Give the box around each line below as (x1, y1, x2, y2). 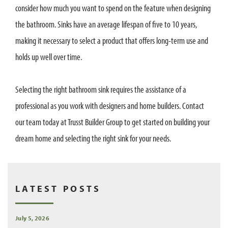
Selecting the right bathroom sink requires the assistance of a (15, 83, 186, 95)
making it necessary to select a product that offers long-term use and (15, 34, 208, 46)
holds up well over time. (15, 50, 82, 63)
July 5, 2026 (15, 214, 49, 222)
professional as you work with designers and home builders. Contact (15, 99, 204, 111)
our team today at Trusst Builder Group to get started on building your (15, 116, 210, 128)
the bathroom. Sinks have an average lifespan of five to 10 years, (15, 18, 197, 30)
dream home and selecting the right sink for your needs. (15, 132, 171, 144)
